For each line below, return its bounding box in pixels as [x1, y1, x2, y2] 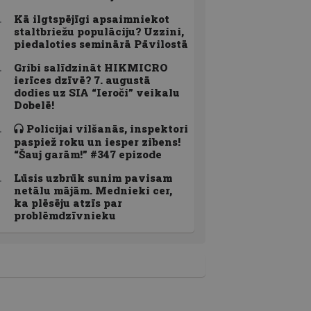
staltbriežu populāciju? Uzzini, [14, 24, 184, 38]
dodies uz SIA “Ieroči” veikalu [14, 85, 180, 99]
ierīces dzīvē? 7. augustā [14, 72, 151, 87]
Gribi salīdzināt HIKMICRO [14, 60, 168, 74]
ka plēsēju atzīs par [14, 195, 122, 210]
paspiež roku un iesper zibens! [14, 134, 180, 149]
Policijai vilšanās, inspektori [23, 121, 188, 135]
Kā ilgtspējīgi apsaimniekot [14, 11, 169, 26]
